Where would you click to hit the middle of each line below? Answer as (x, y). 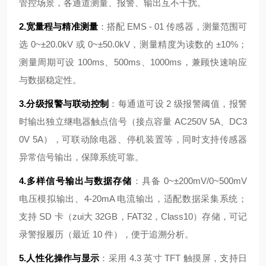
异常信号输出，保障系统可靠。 (81, 157)
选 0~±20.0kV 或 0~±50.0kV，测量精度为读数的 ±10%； (133, 44)
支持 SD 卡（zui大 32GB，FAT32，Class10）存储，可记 (133, 216)
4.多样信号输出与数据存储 (76, 181)
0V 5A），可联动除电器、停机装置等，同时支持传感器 (133, 139)
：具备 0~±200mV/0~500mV (189, 181)
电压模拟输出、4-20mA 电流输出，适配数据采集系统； (133, 199)
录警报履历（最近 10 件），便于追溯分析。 (106, 234)
